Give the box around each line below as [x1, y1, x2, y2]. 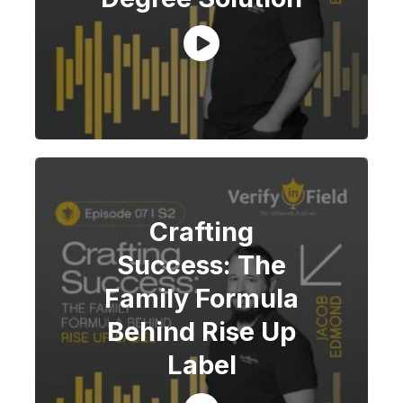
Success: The [117, 249, 286, 282]
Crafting [149, 216, 254, 248]
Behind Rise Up [107, 316, 296, 348]
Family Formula [104, 282, 299, 315]
